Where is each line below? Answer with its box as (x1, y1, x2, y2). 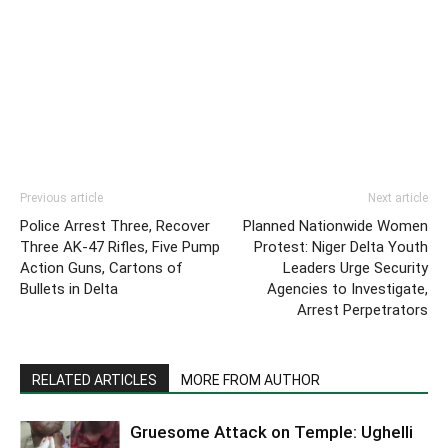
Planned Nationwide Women (243, 216, 428, 235)
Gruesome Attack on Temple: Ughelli (130, 421, 413, 442)
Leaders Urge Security (283, 258, 428, 277)
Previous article (20, 190, 103, 205)
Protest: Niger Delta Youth (254, 237, 428, 256)
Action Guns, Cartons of (20, 258, 183, 277)
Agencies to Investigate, (267, 279, 428, 298)
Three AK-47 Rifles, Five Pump (20, 237, 220, 256)
